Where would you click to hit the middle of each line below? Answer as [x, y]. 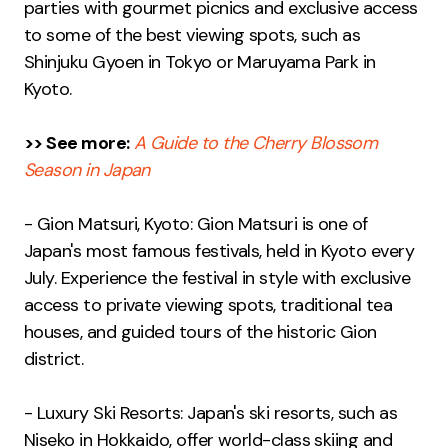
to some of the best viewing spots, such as [192, 35]
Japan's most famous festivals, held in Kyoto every [219, 251]
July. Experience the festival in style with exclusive [217, 278]
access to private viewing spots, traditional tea [208, 305]
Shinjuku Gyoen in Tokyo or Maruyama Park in [200, 62]
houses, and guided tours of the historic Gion [200, 332]
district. [54, 359]
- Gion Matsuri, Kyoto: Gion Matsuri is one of [196, 224]
